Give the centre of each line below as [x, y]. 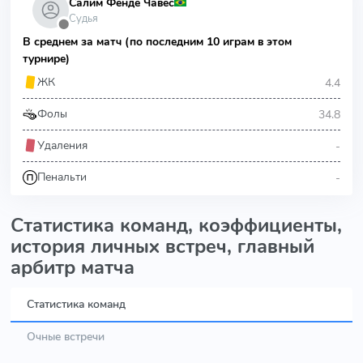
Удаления [62, 145]
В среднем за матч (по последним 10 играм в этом [157, 42]
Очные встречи [66, 336]
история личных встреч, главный [162, 246]
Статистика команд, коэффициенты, [176, 225]
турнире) [46, 59]
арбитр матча [73, 267]
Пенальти [62, 177]
